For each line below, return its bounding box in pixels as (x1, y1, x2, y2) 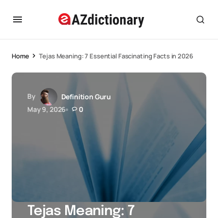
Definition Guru (61, 92, 111, 101)
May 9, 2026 (27, 105, 66, 114)
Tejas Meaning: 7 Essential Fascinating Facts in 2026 (39, 52, 193, 60)
